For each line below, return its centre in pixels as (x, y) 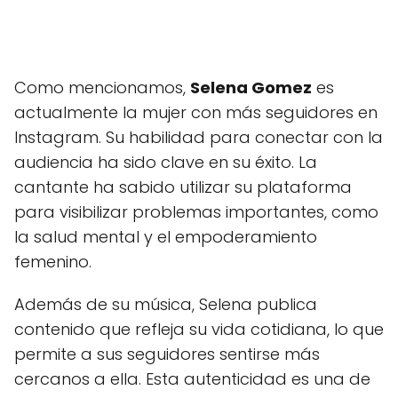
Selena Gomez (251, 88)
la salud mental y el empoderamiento (166, 237)
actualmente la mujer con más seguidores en (196, 112)
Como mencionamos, (102, 88)
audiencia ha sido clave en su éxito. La (166, 162)
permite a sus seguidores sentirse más (167, 354)
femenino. (53, 262)
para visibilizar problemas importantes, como (196, 212)
